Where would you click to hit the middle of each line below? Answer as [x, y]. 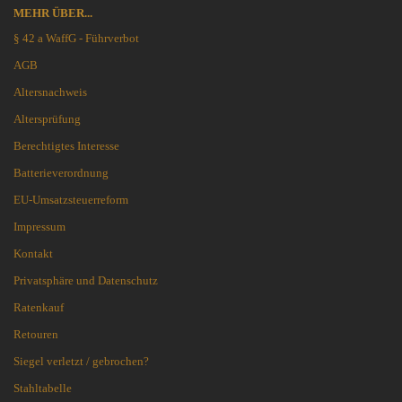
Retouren [36, 335]
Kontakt [33, 254]
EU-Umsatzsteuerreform [71, 200]
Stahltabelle [43, 389]
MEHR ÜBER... [53, 13]
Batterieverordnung [61, 173]
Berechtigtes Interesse [66, 146]
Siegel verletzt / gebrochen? [81, 362]
